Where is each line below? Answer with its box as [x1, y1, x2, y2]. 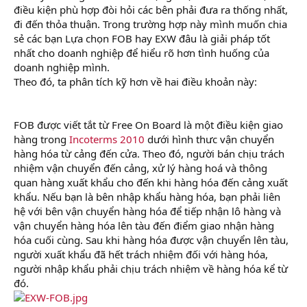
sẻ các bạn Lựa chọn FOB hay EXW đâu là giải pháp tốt [14, 31, 270, 45]
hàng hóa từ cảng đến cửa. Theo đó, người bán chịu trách [14, 146, 284, 160]
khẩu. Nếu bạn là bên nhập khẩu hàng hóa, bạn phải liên [14, 189, 280, 204]
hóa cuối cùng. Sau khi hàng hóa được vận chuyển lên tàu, [14, 232, 288, 247]
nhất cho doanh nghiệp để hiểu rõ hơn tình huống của [14, 45, 269, 60]
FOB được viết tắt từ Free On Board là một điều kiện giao [14, 117, 283, 132]
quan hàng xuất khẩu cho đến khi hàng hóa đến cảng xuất [14, 175, 288, 189]
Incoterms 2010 [69, 132, 145, 146]
